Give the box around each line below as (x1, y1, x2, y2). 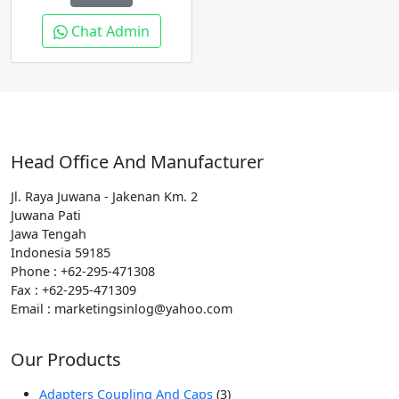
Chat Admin (71, 21, 150, 41)
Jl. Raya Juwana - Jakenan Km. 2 (11, 188, 198, 205)
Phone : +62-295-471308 (11, 263, 155, 280)
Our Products (11, 347, 121, 371)
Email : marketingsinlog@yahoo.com (11, 300, 232, 317)
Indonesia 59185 (11, 244, 110, 261)
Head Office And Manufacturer (11, 150, 264, 174)
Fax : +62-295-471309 (11, 281, 136, 298)
